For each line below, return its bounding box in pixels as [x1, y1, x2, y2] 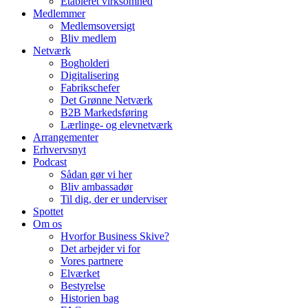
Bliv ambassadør [60, 181, 133, 192]
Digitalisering [60, 69, 119, 81]
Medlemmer [33, 8, 85, 19]
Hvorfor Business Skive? [60, 230, 169, 242]
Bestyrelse [60, 280, 105, 291]
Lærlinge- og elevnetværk [60, 119, 173, 131]
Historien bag [60, 292, 119, 304]
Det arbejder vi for [60, 243, 140, 254]
